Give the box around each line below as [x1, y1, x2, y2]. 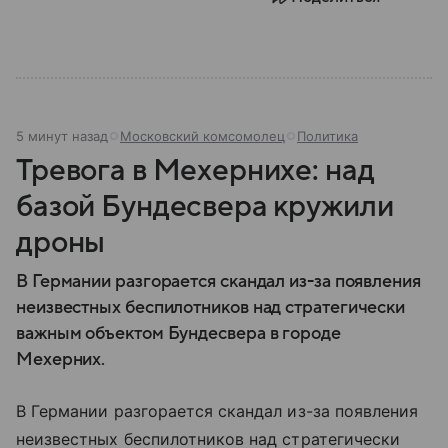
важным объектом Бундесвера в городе [16, 323, 341, 343]
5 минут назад [16, 127, 108, 144]
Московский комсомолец [120, 127, 285, 144]
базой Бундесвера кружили [16, 189, 394, 223]
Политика [297, 127, 358, 144]
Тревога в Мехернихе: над [16, 153, 375, 187]
